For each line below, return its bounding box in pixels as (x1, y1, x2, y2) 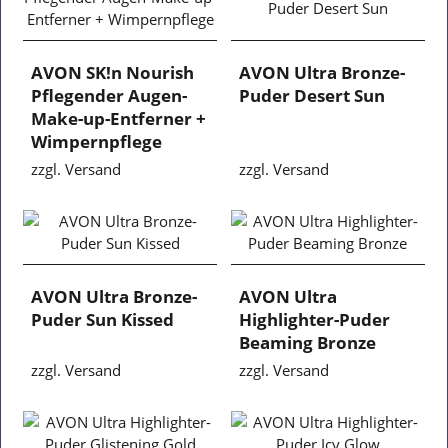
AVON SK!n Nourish (31, 60, 195, 84)
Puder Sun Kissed (31, 307, 175, 331)
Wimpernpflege (31, 129, 163, 153)
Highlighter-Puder (239, 307, 390, 331)
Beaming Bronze (239, 330, 376, 354)
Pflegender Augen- (31, 83, 188, 107)
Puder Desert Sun (239, 83, 385, 107)
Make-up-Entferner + (31, 106, 207, 130)
